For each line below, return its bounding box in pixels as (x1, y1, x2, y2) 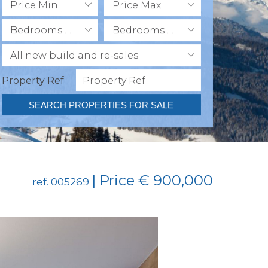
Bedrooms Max (167, 25, 174, 36)
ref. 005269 (32, 176, 92, 188)
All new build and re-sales (10, 50, 138, 62)
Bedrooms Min (64, 25, 71, 36)
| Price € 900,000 (92, 172, 213, 190)
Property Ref (1, 74, 64, 86)
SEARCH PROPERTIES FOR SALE (29, 99, 174, 110)
